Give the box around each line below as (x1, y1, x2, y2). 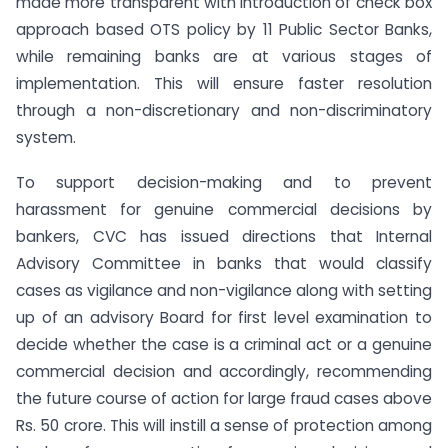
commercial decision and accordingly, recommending (16, 360, 432, 382)
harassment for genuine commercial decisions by (16, 198, 432, 220)
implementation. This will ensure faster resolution (16, 72, 432, 94)
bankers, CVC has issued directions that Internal (16, 225, 432, 247)
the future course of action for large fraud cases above (16, 387, 432, 409)
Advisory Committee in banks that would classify (16, 252, 432, 274)
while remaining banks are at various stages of (16, 45, 432, 67)
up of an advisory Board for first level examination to (16, 306, 432, 328)
